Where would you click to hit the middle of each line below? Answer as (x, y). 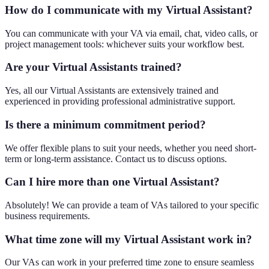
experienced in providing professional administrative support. (120, 101)
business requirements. (47, 216)
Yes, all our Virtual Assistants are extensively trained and (112, 91)
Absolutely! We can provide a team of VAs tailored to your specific (132, 205)
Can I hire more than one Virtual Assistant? (112, 182)
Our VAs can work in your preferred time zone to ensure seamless (129, 262)
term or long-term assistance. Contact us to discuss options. (116, 159)
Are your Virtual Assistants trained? (93, 67)
